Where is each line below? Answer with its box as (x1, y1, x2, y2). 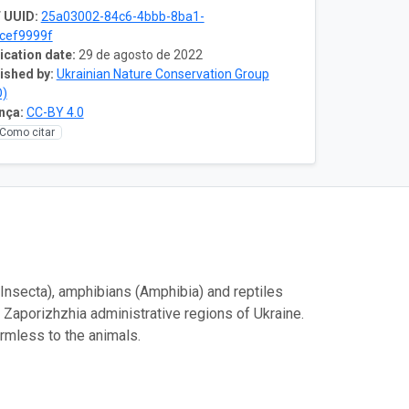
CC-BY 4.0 (26, 104, 84, 120)
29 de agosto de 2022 (78, 47, 203, 62)
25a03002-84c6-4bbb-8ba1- (40, 8, 204, 24)
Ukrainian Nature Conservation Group (56, 66, 269, 81)
